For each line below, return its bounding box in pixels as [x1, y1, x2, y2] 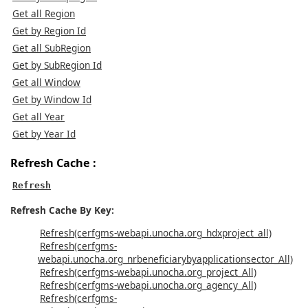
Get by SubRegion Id [12, 58, 102, 72]
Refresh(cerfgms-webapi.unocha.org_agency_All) [40, 278, 256, 291]
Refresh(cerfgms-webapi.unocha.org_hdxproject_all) [40, 225, 272, 239]
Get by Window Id [12, 93, 91, 107]
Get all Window [12, 76, 80, 89]
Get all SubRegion [12, 41, 91, 55]
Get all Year [12, 110, 65, 124]
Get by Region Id [12, 24, 86, 38]
